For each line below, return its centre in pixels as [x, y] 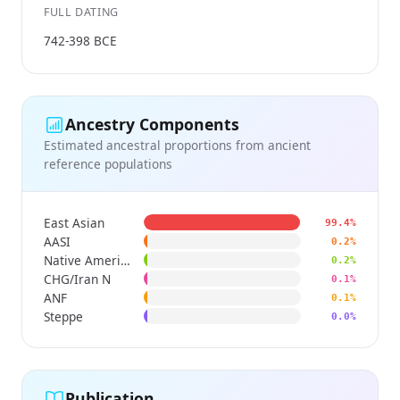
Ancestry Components [152, 125]
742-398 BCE [80, 40]
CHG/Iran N [77, 279]
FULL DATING [81, 12]
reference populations [108, 163]
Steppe [63, 316]
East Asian [74, 222]
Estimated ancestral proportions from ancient [177, 145]
